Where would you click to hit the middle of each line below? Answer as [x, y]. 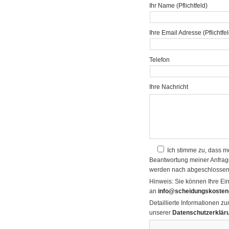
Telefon [160, 60]
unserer [161, 212]
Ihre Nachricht [169, 87]
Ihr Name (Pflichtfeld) [179, 6]
